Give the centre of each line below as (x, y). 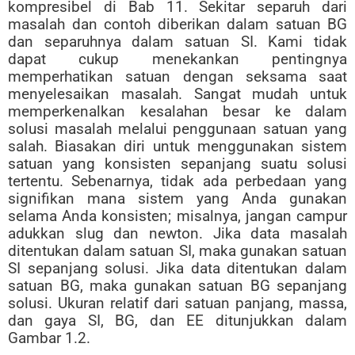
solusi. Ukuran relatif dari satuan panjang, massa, (177, 303)
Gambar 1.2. (49, 338)
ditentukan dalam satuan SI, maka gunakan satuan (177, 251)
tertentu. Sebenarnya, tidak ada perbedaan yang (177, 181)
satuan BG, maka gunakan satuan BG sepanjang (177, 286)
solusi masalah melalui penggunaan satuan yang (177, 129)
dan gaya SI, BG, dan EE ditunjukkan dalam (177, 321)
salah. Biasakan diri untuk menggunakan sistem (177, 147)
